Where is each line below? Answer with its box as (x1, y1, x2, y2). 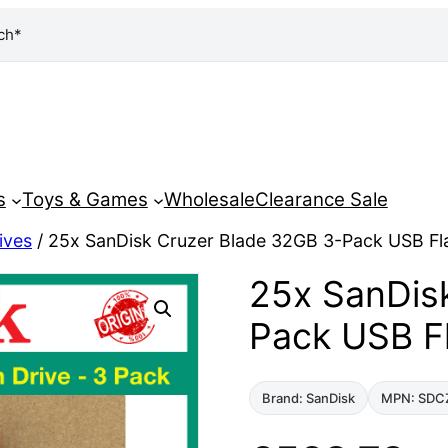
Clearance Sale (254, 188, 388, 212)
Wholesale (163, 188, 255, 212)
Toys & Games (21, 188, 148, 212)
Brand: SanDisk (262, 390, 356, 407)
